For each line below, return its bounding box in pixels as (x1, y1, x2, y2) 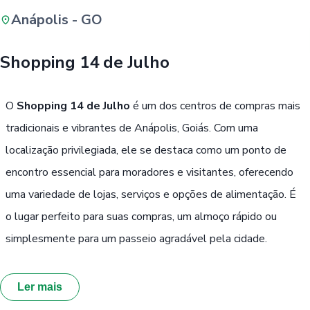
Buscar (163, 35, 202, 46)
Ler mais (17, 281, 62, 293)
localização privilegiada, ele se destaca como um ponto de (6, 142, 286, 158)
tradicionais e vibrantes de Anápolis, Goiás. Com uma (6, 120, 258, 136)
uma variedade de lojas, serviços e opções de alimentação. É (6, 186, 296, 202)
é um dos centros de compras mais (130, 98, 300, 113)
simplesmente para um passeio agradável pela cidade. (6, 230, 267, 246)
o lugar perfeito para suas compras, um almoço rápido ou (6, 208, 277, 224)
